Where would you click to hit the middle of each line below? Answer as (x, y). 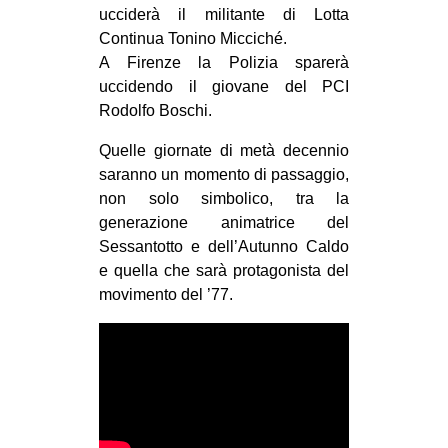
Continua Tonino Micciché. (193, 38)
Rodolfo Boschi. (155, 110)
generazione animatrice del (224, 222)
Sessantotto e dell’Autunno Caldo (224, 246)
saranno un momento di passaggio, (224, 174)
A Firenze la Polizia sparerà (224, 62)
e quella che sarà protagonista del (224, 270)
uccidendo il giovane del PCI (224, 86)
